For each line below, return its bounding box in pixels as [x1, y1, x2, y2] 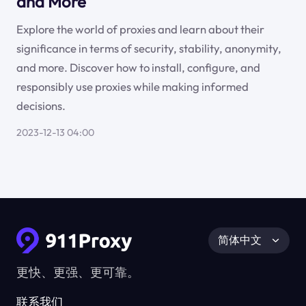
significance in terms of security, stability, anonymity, [16, 41, 281, 56]
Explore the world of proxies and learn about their [16, 22, 264, 37]
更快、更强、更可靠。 [16, 264, 139, 280]
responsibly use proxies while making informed [16, 79, 249, 94]
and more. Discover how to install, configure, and [16, 60, 260, 75]
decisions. [16, 98, 66, 113]
